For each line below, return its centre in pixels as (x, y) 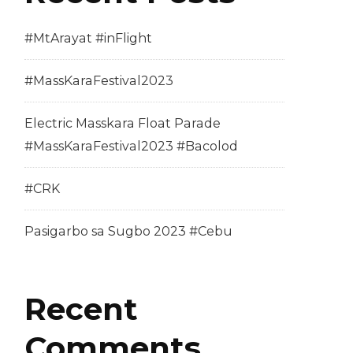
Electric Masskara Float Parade (123, 124)
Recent (81, 309)
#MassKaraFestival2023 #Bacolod (131, 147)
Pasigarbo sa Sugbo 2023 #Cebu (128, 232)
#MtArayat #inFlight (88, 39)
